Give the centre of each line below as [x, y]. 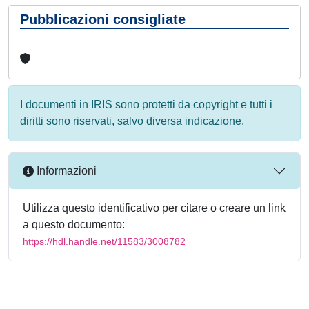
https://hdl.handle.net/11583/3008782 [104, 241]
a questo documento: [74, 224]
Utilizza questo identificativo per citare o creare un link [154, 208]
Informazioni [65, 171]
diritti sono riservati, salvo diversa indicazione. [132, 121]
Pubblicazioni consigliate [103, 19]
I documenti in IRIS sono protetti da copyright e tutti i [146, 104]
